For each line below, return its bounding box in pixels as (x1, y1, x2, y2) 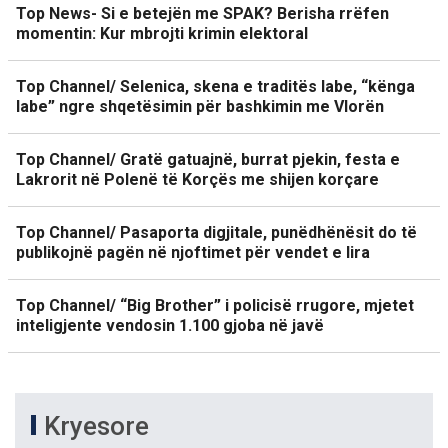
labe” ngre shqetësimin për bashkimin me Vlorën (16, 97, 384, 116)
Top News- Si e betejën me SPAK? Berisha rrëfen (16, 4, 389, 23)
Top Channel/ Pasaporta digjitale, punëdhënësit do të (16, 223, 417, 242)
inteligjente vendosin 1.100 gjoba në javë (16, 316, 324, 335)
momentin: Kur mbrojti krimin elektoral (16, 24, 308, 43)
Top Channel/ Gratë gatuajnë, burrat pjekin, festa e (16, 150, 400, 169)
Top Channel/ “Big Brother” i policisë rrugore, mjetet (16, 296, 414, 315)
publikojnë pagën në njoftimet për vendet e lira (16, 243, 370, 262)
